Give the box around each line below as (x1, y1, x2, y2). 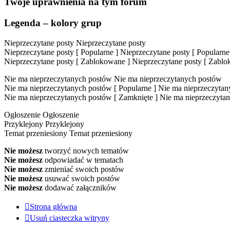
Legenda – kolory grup (4, 17, 102, 28)
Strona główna (30, 202, 77, 211)
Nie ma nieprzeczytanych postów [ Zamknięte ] (4, 92, 158, 102)
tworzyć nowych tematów (43, 146, 129, 155)
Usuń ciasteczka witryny (30, 213, 109, 222)
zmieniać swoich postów (43, 164, 124, 174)
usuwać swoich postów (43, 174, 120, 183)
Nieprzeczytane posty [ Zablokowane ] (4, 56, 130, 66)
